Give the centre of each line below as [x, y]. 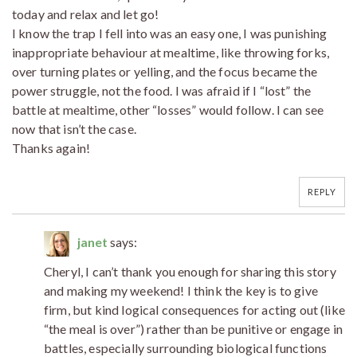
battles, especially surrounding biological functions [186, 347]
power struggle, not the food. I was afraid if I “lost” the [162, 90]
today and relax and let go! [86, 14]
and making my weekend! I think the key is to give [181, 290]
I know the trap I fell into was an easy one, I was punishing [170, 33]
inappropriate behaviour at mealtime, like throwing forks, [171, 52]
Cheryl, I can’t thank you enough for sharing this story [190, 271]
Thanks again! [51, 147]
